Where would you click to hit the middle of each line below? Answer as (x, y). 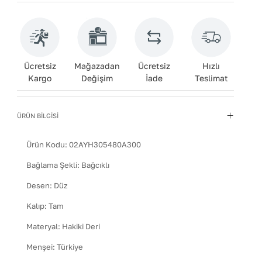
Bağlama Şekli (52, 165)
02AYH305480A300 (105, 144)
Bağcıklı (96, 165)
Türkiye (70, 247)
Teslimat (211, 78)
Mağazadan (97, 65)
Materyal (42, 226)
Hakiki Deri (81, 226)
